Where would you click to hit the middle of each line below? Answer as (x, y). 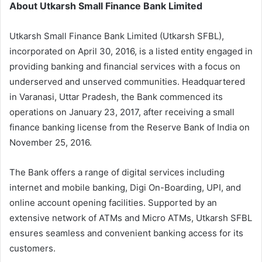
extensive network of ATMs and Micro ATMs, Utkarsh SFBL (131, 218)
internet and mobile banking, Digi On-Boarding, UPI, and (125, 187)
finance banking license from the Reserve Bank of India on (130, 127)
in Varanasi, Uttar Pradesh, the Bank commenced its (116, 96)
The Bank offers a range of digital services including (117, 172)
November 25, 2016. (51, 142)
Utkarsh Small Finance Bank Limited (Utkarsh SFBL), (117, 36)
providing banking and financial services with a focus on (125, 66)
